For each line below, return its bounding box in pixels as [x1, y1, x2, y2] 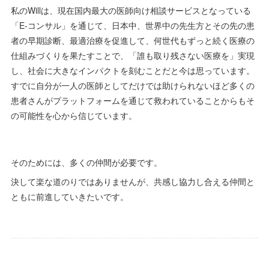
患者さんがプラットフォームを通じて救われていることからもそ [10, 94, 255, 106]
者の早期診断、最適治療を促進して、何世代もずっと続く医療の [10, 34, 255, 46]
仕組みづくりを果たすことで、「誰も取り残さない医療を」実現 [10, 49, 255, 61]
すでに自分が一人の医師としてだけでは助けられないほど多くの [10, 79, 255, 91]
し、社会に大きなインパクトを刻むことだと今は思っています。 [10, 64, 255, 76]
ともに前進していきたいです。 [10, 190, 128, 202]
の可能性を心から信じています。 [10, 109, 137, 121]
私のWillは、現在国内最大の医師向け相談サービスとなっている [10, 4, 251, 16]
